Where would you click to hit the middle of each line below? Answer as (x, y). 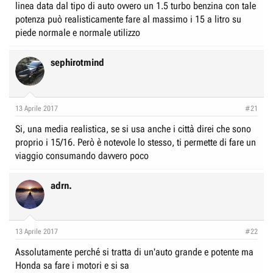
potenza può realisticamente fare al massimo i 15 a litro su (128, 19)
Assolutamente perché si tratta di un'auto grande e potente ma (134, 252)
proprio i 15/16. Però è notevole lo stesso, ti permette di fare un (136, 142)
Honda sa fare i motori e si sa (72, 265)
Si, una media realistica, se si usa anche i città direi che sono (133, 129)
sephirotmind (77, 62)
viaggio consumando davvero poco (82, 156)
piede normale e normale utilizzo (78, 33)
